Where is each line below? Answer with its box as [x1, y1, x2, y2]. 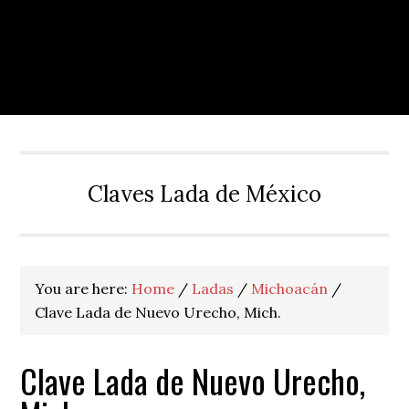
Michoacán [251, 279, 329, 298]
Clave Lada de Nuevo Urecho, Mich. [35, 303, 282, 321]
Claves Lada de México [88, 180, 321, 208]
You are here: [35, 279, 132, 298]
